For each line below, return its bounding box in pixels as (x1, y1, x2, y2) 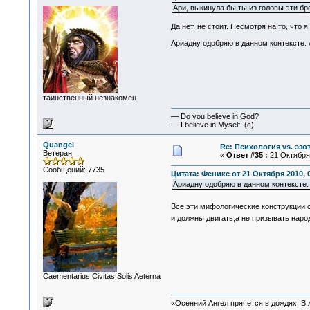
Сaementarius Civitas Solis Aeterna (42, 272, 161, 280)
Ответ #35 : (226, 151, 268, 159)
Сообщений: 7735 (42, 165, 104, 174)
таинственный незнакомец (42, 93, 136, 102)
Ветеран (42, 149, 72, 157)
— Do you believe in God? (170, 112, 259, 121)
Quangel (42, 140, 74, 149)
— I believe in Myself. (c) (170, 120, 254, 129)
